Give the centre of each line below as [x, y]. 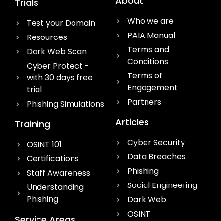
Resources [47, 37]
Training [33, 124]
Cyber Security [156, 142]
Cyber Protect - [58, 66]
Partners [144, 102]
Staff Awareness [58, 173]
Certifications [53, 158]
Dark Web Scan [57, 51]
